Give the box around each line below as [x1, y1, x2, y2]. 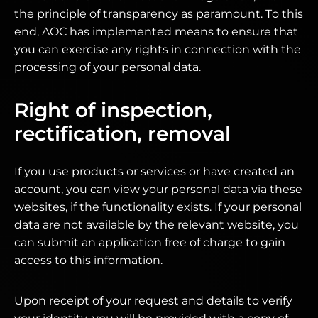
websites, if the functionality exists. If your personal [14, 200, 302, 214]
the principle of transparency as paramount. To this [14, 7, 303, 21]
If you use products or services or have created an [14, 165, 295, 178]
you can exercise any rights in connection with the [14, 43, 301, 56]
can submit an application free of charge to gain [14, 236, 285, 249]
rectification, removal [14, 121, 231, 146]
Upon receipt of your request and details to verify [14, 294, 292, 307]
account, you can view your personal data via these [14, 182, 302, 196]
